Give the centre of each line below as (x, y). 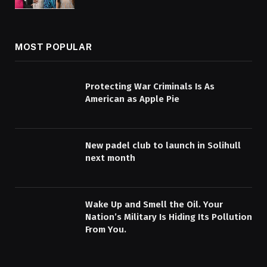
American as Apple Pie (132, 99)
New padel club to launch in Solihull (163, 146)
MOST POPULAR (54, 47)
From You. (106, 229)
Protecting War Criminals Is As (150, 87)
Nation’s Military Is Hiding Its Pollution (169, 217)
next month (110, 158)
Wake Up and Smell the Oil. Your (154, 204)
